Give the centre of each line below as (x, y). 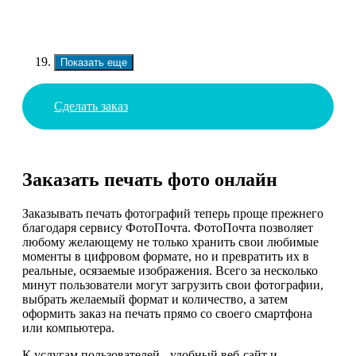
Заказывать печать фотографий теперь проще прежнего (173, 214)
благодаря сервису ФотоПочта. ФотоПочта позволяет (168, 228)
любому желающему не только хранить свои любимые (170, 242)
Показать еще (94, 63)
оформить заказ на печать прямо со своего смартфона (167, 314)
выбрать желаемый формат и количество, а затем (155, 300)
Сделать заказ (91, 106)
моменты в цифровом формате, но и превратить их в (166, 257)
